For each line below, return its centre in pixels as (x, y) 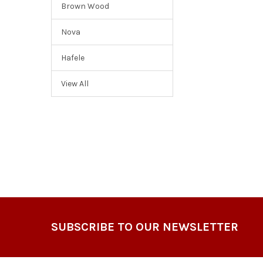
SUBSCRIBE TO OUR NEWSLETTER (144, 227)
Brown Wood (85, 6)
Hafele (73, 58)
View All (75, 84)
